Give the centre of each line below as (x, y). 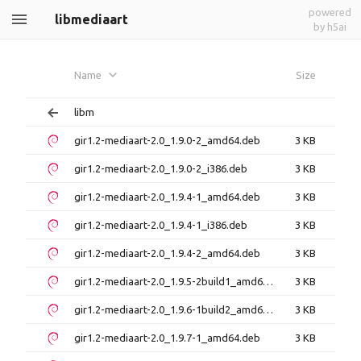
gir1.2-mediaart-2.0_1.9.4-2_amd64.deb (167, 253)
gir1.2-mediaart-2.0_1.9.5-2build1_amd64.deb (268, 281)
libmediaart (91, 19)
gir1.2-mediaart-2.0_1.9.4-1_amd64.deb (167, 197)
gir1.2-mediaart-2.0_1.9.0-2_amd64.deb (167, 140)
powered (330, 12)
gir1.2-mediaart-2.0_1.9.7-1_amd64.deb (167, 338)
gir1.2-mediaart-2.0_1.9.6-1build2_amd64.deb (268, 309)
